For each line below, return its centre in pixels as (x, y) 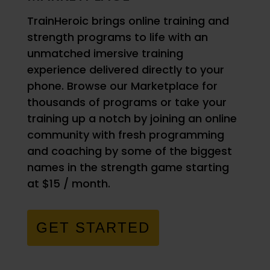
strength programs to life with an (117, 37)
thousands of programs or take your (127, 102)
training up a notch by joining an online (132, 119)
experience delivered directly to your (125, 70)
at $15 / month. (70, 184)
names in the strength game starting (128, 168)
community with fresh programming (125, 135)
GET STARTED (93, 228)
